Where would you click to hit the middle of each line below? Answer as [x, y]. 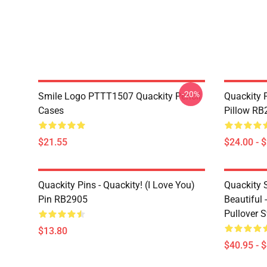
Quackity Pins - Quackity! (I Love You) [117, 185]
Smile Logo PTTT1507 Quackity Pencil [119, 96]
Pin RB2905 [63, 199]
